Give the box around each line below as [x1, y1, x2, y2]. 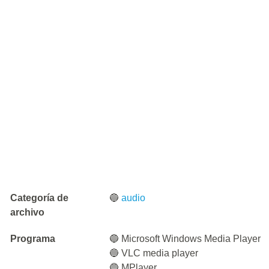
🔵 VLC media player [109, 248, 199, 258]
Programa [10, 234, 55, 244]
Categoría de [10, 193, 68, 203]
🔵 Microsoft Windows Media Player [109, 234, 261, 244]
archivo [10, 207, 44, 217]
